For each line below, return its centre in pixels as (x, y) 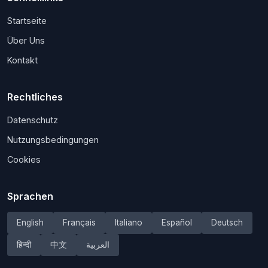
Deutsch (227, 222)
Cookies (24, 159)
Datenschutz (33, 120)
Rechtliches (35, 97)
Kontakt (22, 60)
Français (79, 222)
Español (177, 222)
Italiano (129, 222)
